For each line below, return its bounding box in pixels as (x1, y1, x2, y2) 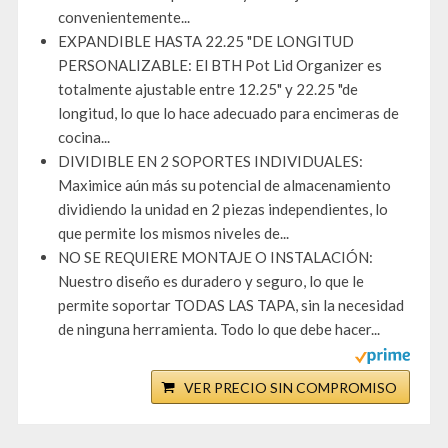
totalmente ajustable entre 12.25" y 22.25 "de (58, 80, 358, 99)
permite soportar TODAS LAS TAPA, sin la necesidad (58, 296, 404, 315)
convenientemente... (58, 8, 190, 27)
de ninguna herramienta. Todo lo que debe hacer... (58, 320, 380, 339)
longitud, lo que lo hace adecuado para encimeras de (58, 104, 399, 123)
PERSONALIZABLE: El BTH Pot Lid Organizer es (58, 56, 382, 75)
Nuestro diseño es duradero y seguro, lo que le (58, 272, 364, 291)
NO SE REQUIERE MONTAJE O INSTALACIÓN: (58, 248, 373, 267)
